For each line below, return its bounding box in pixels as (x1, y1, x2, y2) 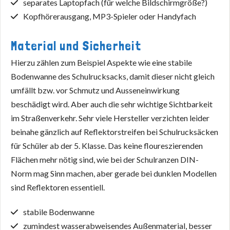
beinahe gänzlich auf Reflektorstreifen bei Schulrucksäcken (11, 127, 218, 137)
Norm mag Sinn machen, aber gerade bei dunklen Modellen (11, 168, 217, 179)
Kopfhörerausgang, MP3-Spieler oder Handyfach (23, 11, 196, 22)
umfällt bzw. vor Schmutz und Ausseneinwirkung (11, 85, 180, 95)
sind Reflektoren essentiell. (11, 182, 105, 193)
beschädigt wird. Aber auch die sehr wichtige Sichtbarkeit (11, 99, 213, 109)
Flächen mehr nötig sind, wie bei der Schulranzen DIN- (11, 155, 199, 165)
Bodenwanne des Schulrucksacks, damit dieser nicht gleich (11, 71, 215, 82)
